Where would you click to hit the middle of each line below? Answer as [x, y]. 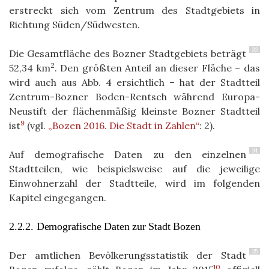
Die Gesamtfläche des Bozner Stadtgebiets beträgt [128, 54]
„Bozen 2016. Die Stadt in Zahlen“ [124, 126]
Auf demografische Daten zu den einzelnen [128, 155]
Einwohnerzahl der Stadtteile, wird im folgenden [134, 183]
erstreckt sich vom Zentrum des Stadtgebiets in [134, 11]
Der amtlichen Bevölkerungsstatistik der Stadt [128, 255]
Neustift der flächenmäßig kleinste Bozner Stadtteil [134, 111]
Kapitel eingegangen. [59, 198]
